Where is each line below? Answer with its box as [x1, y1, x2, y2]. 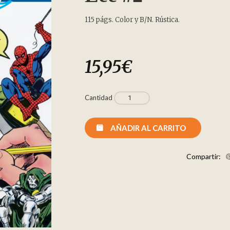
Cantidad [85, 93, 112, 102]
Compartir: [186, 152, 221, 161]
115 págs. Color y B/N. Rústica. [85, 15, 180, 24]
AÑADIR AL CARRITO [110, 123, 186, 132]
